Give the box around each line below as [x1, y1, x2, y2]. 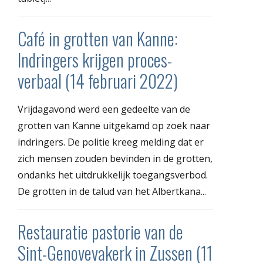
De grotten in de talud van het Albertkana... [18, 184, 206, 198]
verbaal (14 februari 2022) [18, 67, 178, 94]
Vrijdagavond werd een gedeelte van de [18, 102, 190, 116]
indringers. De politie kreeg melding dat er [18, 135, 204, 149]
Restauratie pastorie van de [18, 218, 183, 245]
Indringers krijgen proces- [18, 46, 172, 73]
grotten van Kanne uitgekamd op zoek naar [18, 119, 210, 132]
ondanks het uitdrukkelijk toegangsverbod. [18, 168, 208, 181]
